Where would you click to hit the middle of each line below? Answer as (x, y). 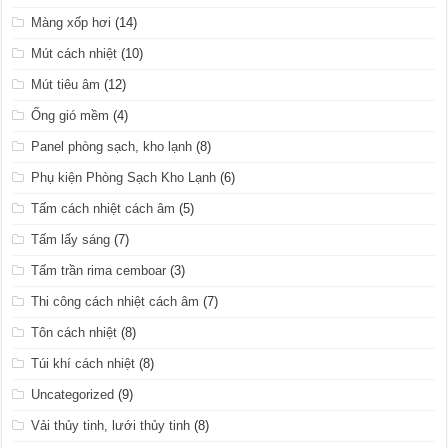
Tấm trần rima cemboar (99, 271)
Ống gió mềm (70, 116)
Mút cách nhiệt (74, 54)
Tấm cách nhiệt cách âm (103, 209)
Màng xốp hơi (71, 23)
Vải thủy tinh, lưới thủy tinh (111, 426)
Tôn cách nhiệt (74, 333)
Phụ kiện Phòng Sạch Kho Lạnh (124, 178)
